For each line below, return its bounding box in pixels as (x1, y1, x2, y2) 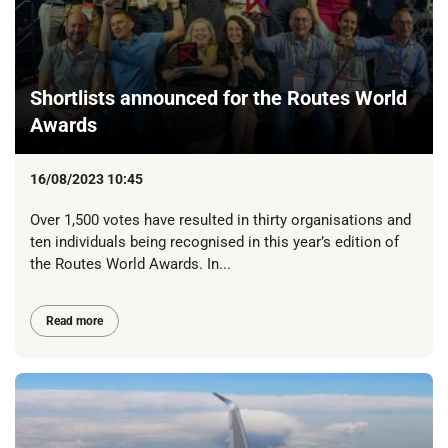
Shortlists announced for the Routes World (30, 85, 407, 110)
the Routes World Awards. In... (30, 255, 231, 274)
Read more (46, 313, 103, 328)
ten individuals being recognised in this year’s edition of (30, 233, 399, 252)
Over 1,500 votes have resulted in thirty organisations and (30, 211, 411, 230)
